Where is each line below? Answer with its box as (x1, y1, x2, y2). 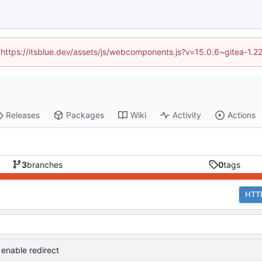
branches (27, 159, 63, 170)
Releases (6, 110, 40, 120)
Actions (227, 110, 256, 120)
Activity (173, 110, 202, 120)
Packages (66, 110, 105, 120)
